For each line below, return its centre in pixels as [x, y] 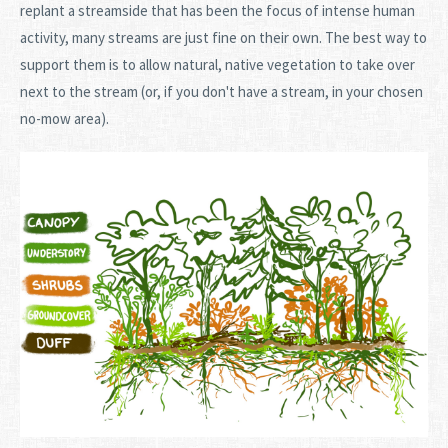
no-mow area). [64, 119]
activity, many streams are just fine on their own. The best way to [223, 38]
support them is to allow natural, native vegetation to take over [217, 65]
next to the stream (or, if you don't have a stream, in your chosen [221, 92]
